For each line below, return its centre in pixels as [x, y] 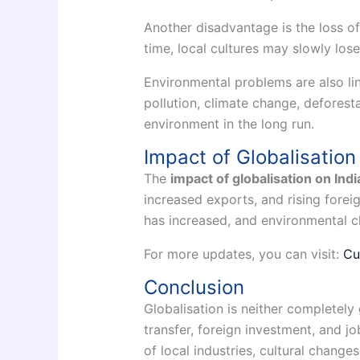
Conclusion [194, 288]
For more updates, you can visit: [243, 254]
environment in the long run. [229, 124]
